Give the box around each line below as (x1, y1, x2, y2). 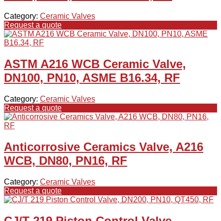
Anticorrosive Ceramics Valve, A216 (4, 140, 203, 154)
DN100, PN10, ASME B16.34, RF (4, 71, 180, 85)
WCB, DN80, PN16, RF (4, 154, 127, 168)
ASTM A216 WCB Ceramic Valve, (4, 57, 186, 71)
